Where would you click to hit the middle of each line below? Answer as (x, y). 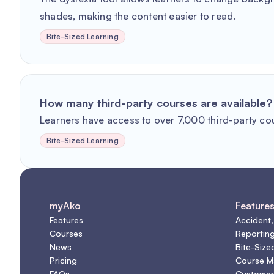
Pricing (63, 260)
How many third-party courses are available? (156, 103)
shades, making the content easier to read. (138, 16)
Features (66, 220)
